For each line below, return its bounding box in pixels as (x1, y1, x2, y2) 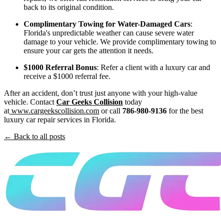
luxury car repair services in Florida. (4, 115, 116, 124)
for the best (167, 106, 203, 115)
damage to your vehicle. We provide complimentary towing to (24, 37, 216, 46)
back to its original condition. (24, 2, 114, 11)
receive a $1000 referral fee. (24, 72, 110, 80)
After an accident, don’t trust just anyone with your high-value (4, 88, 197, 97)
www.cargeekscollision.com (11, 106, 99, 115)
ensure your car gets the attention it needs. (24, 46, 153, 55)
